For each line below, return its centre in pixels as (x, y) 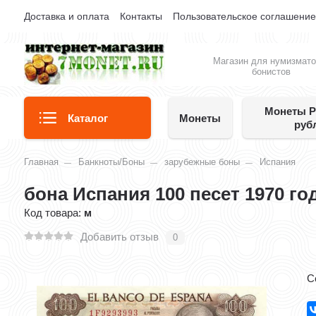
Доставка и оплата (67, 16)
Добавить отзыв (120, 237)
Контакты (141, 16)
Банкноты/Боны (112, 162)
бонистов (271, 72)
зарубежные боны (202, 162)
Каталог (87, 118)
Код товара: (54, 213)
